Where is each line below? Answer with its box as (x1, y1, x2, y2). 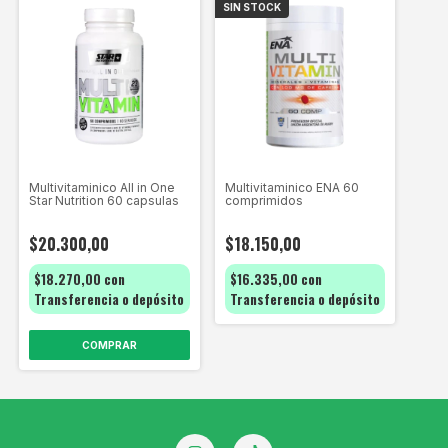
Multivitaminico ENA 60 (224, 179, 359, 195)
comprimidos (224, 192, 303, 208)
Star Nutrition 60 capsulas (29, 192, 179, 208)
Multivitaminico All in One (29, 179, 175, 195)
